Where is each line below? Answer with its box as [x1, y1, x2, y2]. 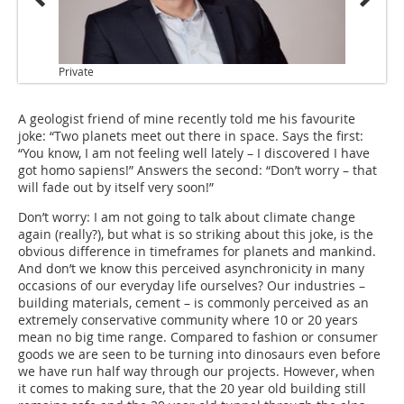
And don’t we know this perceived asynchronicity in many [18, 259, 364, 277]
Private [59, 63, 94, 78]
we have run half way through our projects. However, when [18, 362, 375, 380]
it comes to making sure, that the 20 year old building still [18, 379, 366, 397]
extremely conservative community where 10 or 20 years [18, 310, 358, 328]
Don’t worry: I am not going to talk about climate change [18, 207, 355, 225]
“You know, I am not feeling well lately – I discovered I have [18, 143, 370, 161]
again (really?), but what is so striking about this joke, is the [18, 225, 373, 243]
